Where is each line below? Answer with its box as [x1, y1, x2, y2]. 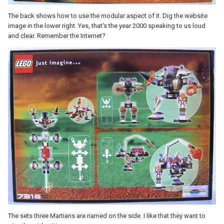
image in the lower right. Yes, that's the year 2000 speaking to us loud [8, 21, 205, 29]
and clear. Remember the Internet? [8, 31, 105, 39]
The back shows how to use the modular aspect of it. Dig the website [8, 11, 207, 19]
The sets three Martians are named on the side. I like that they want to [8, 211, 205, 219]
